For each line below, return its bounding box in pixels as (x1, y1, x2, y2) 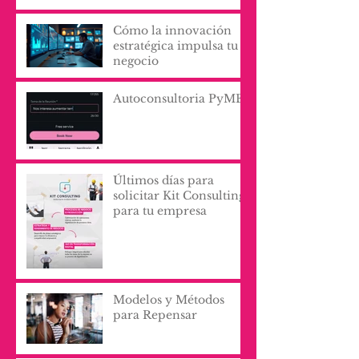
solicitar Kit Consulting (113, 188, 245, 203)
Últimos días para (113, 173, 214, 188)
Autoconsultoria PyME (113, 91, 244, 106)
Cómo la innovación (113, 23, 232, 38)
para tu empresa (113, 204, 207, 218)
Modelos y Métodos (113, 292, 224, 307)
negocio (113, 54, 159, 68)
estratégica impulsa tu (113, 38, 238, 53)
